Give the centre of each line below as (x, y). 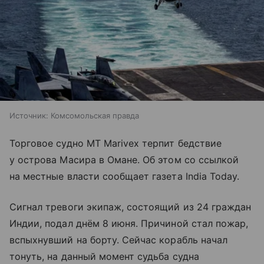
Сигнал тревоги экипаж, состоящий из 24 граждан (131, 207)
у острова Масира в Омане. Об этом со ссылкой (124, 159)
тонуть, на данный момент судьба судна (104, 256)
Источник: (29, 115)
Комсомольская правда (95, 115)
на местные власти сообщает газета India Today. (125, 176)
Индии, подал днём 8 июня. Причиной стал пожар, (129, 223)
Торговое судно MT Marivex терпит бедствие (115, 143)
